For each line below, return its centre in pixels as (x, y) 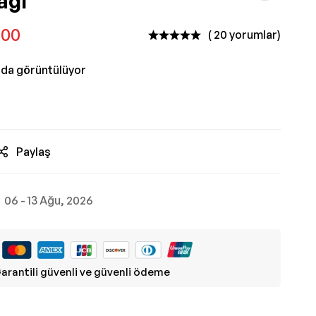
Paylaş (34, 152)
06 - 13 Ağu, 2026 (49, 200)
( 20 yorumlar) (244, 35)
